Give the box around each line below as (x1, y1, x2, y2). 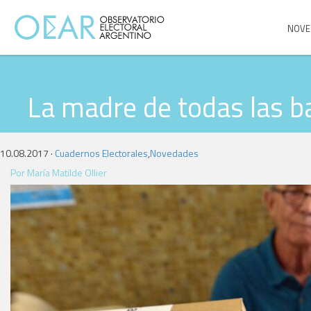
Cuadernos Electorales (55, 146, 148, 160)
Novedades (150, 146, 199, 160)
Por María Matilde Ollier (10, 165, 107, 180)
